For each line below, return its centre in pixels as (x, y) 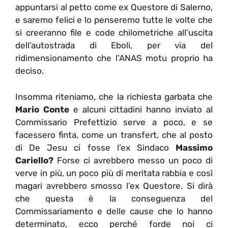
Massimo (194, 147)
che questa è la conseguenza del (114, 198)
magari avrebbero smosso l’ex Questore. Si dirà (114, 186)
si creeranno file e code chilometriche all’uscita (114, 33)
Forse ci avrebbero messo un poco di (133, 160)
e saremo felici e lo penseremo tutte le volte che (114, 20)
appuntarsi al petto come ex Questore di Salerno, (114, 7)
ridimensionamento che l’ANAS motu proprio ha (114, 58)
